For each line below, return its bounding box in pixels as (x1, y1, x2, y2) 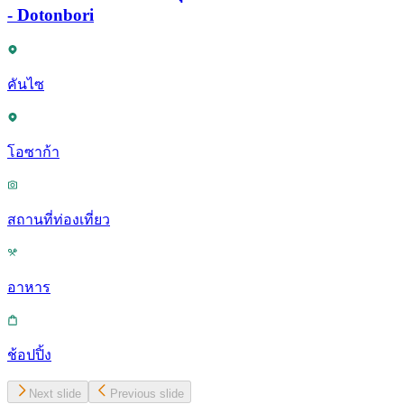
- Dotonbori (7, 5, 94, 25)
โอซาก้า (7, 143, 60, 160)
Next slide (29, 386, 81, 400)
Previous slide (110, 386, 184, 400)
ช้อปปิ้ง (7, 346, 51, 363)
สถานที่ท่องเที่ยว (7, 211, 110, 227)
